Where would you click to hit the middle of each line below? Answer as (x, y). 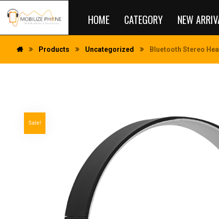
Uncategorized (109, 49)
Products (54, 49)
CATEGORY (143, 20)
